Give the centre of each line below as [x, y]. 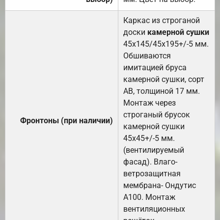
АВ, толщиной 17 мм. [162, 91]
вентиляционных [154, 209]
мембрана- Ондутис [160, 185]
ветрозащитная [152, 173]
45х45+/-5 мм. [149, 138]
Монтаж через [150, 103]
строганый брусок [157, 114]
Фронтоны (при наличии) [67, 120]
